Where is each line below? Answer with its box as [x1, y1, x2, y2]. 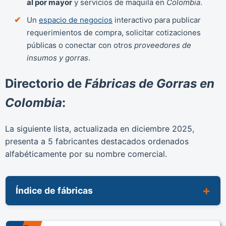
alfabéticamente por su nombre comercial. [5, 148, 167, 159]
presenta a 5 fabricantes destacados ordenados [5, 136, 189, 146]
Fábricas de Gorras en [85, 76, 214, 91]
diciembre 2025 [132, 123, 192, 134]
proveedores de [134, 40, 191, 50]
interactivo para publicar [112, 15, 201, 25]
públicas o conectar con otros [27, 40, 134, 50]
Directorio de [5, 76, 85, 91]
